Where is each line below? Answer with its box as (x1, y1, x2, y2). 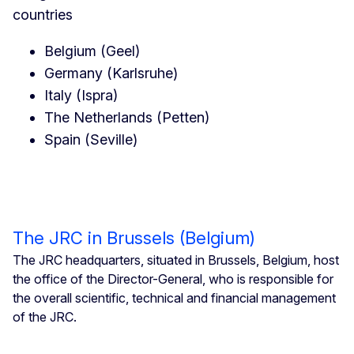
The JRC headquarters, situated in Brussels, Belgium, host (13, 251, 339, 268)
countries (13, 6, 73, 23)
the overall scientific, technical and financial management (13, 289, 336, 306)
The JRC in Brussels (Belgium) (13, 227, 255, 248)
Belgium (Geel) (44, 42, 140, 59)
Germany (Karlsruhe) (44, 64, 178, 81)
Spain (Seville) (44, 130, 137, 148)
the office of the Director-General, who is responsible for (13, 270, 333, 287)
